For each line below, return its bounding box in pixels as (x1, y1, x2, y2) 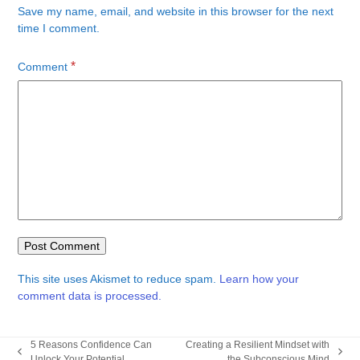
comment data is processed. (18, 288, 162, 302)
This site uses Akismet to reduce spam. (18, 272, 220, 285)
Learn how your (219, 272, 300, 285)
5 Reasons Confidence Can (31, 338, 153, 350)
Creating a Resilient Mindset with (185, 338, 329, 350)
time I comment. (18, 21, 100, 35)
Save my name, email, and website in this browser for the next (18, 4, 334, 18)
